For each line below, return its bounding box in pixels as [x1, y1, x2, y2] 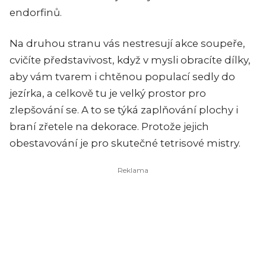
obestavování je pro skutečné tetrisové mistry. [9, 137, 240, 150]
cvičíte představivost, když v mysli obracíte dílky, [9, 54, 251, 66]
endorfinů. [9, 7, 62, 19]
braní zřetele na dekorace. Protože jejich [9, 121, 209, 133]
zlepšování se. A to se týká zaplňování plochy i [9, 104, 238, 116]
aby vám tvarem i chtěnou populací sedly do [9, 71, 235, 83]
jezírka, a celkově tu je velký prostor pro [9, 87, 206, 100]
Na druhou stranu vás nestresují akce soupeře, [9, 37, 245, 50]
